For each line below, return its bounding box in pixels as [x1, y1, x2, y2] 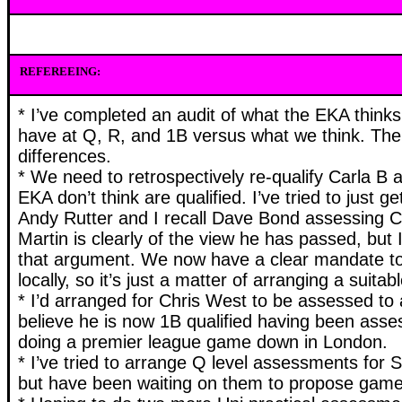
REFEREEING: [19, 65, 100, 79]
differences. [18, 146, 111, 167]
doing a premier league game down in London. [18, 332, 388, 353]
